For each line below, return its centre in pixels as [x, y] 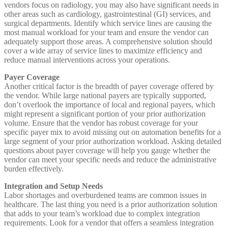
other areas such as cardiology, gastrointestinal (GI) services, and [107, 14]
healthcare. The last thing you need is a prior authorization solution [111, 205]
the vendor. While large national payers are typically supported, [105, 96]
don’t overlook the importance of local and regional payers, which [110, 105]
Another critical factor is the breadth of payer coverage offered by [109, 87]
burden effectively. [34, 169]
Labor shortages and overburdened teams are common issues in [105, 195]
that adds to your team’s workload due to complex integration [102, 214]
